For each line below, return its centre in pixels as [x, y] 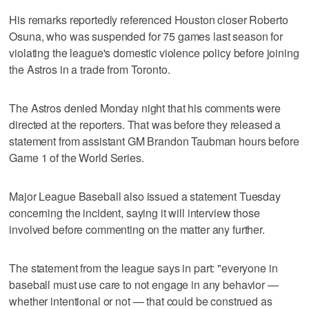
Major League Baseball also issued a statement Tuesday [145, 196]
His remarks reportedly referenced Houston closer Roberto [149, 19]
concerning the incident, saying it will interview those [134, 212]
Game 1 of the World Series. [77, 157]
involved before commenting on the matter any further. [137, 229]
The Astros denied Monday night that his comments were [145, 108]
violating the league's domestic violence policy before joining [154, 52]
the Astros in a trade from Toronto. [90, 69]
